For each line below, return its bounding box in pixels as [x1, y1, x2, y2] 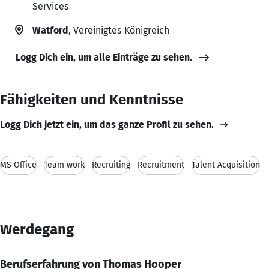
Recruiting [92, 159, 130, 170]
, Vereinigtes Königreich [68, 24, 169, 36]
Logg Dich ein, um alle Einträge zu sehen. [16, 51, 192, 63]
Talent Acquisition [192, 159, 260, 170]
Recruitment [138, 159, 184, 170]
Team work [44, 159, 85, 170]
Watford [32, 24, 68, 36]
